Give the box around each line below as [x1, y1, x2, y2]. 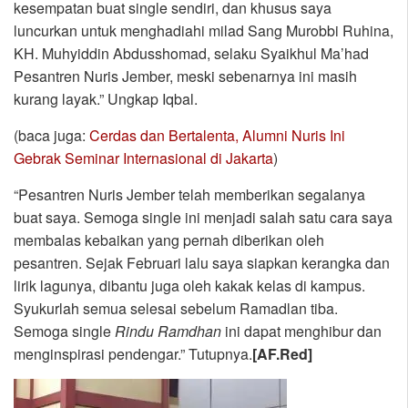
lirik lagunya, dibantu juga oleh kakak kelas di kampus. [14, 275, 365, 297]
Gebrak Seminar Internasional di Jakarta [14, 148, 273, 169]
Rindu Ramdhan [115, 321, 225, 342]
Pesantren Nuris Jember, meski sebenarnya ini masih [14, 66, 357, 87]
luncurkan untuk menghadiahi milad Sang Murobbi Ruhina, [14, 20, 393, 42]
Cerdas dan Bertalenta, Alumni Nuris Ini [89, 125, 345, 147]
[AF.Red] [252, 343, 312, 365]
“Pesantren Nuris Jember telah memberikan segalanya [14, 184, 365, 206]
